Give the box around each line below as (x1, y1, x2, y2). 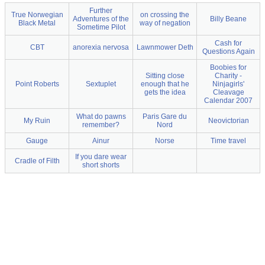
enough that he (140, 79, 189, 88)
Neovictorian (208, 116, 249, 125)
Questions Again (202, 47, 255, 56)
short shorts (82, 160, 119, 169)
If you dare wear (75, 152, 127, 161)
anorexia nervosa (73, 43, 129, 51)
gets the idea (144, 88, 186, 96)
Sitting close (145, 71, 185, 80)
